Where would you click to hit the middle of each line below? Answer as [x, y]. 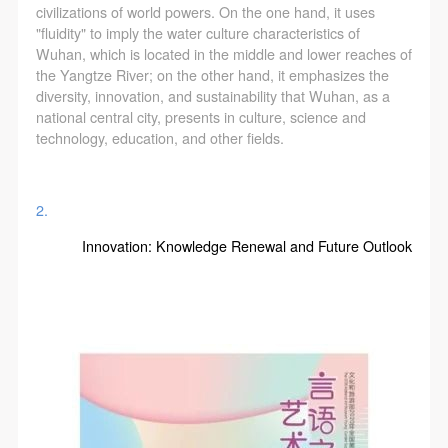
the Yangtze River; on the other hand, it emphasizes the [212, 74]
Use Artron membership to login [175, 173]
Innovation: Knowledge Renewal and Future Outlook [247, 245]
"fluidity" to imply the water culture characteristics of [197, 32]
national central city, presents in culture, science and [200, 116]
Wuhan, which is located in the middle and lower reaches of [223, 53]
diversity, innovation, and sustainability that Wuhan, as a [212, 95]
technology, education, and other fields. [159, 137]
